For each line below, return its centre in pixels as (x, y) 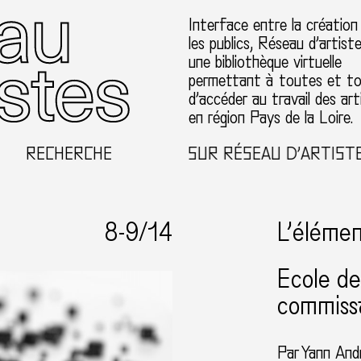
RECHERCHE (69, 154)
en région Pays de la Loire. (270, 118)
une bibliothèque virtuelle (265, 62)
